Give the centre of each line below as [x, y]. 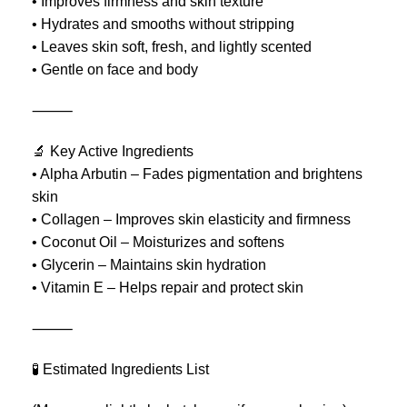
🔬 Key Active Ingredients [113, 151]
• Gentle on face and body [115, 69]
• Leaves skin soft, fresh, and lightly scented [172, 47]
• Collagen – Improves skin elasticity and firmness [191, 219]
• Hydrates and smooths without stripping [163, 24]
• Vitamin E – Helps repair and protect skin [168, 288]
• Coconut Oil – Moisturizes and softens [158, 242]
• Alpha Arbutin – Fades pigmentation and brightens [197, 174]
